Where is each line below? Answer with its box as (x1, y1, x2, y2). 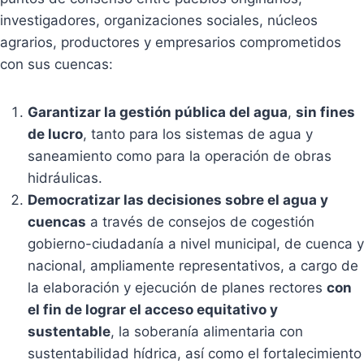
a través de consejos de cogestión (86, 214, 314, 231)
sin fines (296, 104, 355, 121)
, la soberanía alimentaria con (110, 323, 303, 340)
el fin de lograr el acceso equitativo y (28, 301, 278, 318)
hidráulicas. (28, 170, 102, 187)
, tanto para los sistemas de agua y (83, 126, 313, 143)
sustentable (28, 323, 110, 340)
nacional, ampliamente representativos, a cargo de (28, 258, 358, 275)
